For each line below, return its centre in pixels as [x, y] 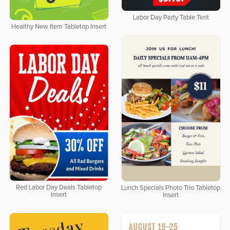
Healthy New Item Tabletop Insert [59, 27]
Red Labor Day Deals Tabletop [59, 188]
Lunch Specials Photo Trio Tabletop [171, 188]
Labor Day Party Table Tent [171, 18]
